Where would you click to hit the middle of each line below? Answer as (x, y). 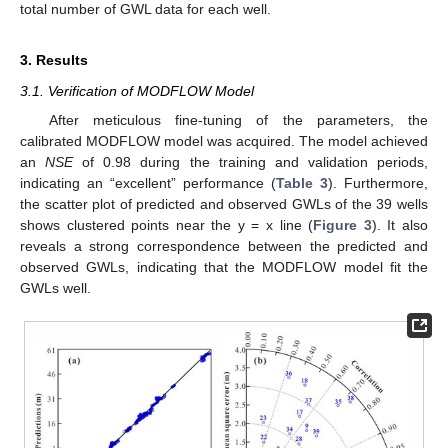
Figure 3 (342, 224)
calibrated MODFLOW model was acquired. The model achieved (224, 140)
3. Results (54, 60)
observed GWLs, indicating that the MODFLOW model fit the (224, 266)
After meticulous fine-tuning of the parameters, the (238, 119)
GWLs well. (55, 287)
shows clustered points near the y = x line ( (167, 224)
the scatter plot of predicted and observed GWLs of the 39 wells (224, 203)
